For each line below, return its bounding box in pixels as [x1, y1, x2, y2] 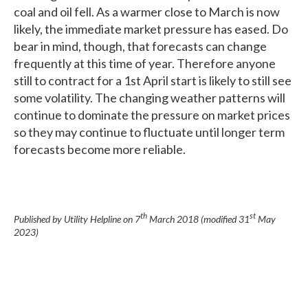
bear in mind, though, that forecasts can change [14, 38, 267, 54]
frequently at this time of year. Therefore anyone [14, 56, 276, 71]
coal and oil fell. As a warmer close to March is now [14, 4, 280, 20]
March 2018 [147, 212, 199, 225]
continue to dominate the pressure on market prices [14, 107, 290, 123]
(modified [199, 212, 239, 225]
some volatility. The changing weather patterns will [14, 90, 285, 106]
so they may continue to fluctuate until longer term [14, 124, 285, 140]
